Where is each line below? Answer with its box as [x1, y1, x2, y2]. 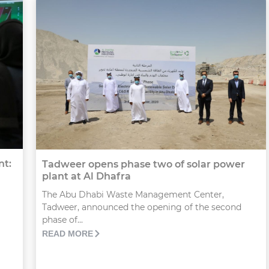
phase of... [41, 214, 83, 226]
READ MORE [41, 229, 93, 239]
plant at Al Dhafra [41, 171, 131, 183]
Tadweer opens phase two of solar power [41, 159, 245, 171]
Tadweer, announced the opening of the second [41, 202, 241, 213]
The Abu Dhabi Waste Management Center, [41, 189, 224, 201]
